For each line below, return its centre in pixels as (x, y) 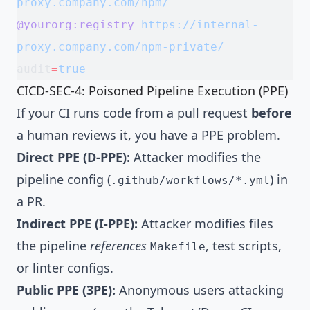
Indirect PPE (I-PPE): (77, 223)
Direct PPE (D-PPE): (73, 157)
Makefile (178, 246)
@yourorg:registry (75, 24)
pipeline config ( (64, 179)
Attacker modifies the (195, 157)
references (118, 245)
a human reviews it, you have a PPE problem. (148, 135)
